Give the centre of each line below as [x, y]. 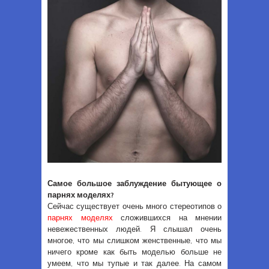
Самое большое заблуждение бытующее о [134, 183]
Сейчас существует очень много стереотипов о [134, 206]
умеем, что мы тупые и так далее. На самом [134, 263]
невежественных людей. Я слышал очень [134, 229]
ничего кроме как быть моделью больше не [134, 252]
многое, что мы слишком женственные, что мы [134, 240]
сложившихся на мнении [167, 218]
